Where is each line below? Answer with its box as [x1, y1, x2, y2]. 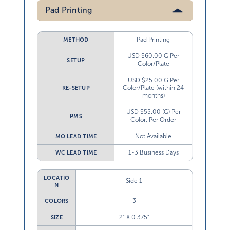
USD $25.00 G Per [127, 76, 179, 84]
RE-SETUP [62, 85, 90, 91]
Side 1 [126, 177, 143, 185]
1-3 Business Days [128, 149, 179, 157]
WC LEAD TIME [55, 149, 97, 156]
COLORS [45, 198, 69, 204]
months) [142, 92, 165, 100]
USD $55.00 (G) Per [126, 108, 181, 116]
